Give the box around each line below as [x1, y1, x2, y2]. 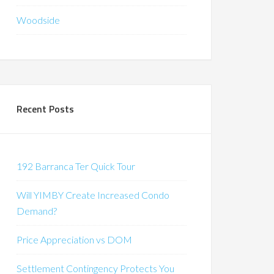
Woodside [17, 14, 60, 26]
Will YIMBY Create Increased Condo [17, 189, 169, 201]
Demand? [17, 205, 57, 217]
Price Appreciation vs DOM [17, 234, 132, 245]
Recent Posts [17, 102, 74, 116]
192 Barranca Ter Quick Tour [17, 160, 135, 172]
